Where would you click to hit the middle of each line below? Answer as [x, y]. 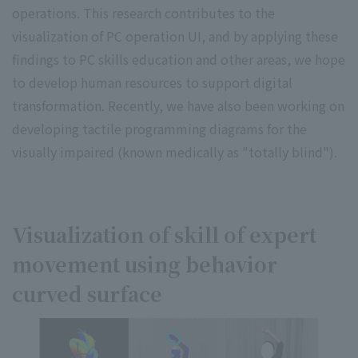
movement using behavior [145, 263]
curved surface [87, 293]
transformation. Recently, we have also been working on [178, 105]
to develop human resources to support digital [152, 82]
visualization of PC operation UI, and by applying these [175, 36]
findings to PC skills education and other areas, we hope [179, 59]
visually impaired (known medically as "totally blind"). [175, 151]
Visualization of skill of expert [164, 234]
